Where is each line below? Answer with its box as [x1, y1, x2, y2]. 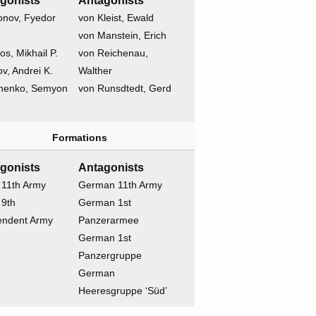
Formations [51, 132, 107, 144]
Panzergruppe [78, 250, 142, 262]
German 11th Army [78, 179, 163, 191]
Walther [78, 65, 113, 77]
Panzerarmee [78, 214, 140, 226]
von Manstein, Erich [78, 30, 167, 42]
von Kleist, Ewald [78, 12, 154, 24]
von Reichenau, [78, 47, 149, 59]
